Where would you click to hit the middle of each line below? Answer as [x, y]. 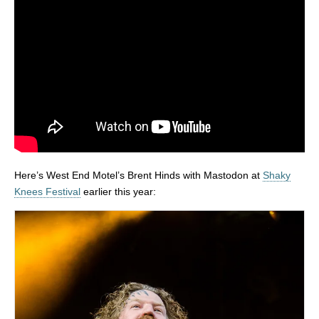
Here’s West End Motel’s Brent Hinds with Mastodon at [138, 175]
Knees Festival [47, 191]
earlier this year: [118, 191]
